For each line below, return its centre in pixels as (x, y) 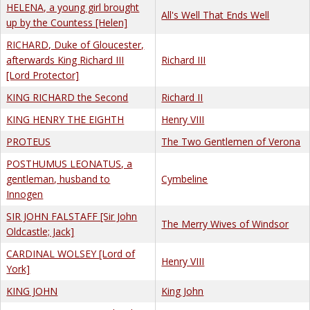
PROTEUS (29, 141)
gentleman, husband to (58, 179)
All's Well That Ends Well (216, 15)
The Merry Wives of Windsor (225, 224)
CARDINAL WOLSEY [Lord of (71, 253)
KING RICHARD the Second (67, 97)
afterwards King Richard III (65, 60)
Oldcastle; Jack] (40, 231)
